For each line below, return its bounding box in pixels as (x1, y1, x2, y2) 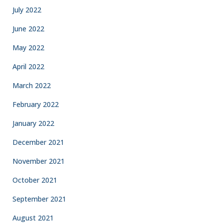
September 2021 (12, 194, 66, 204)
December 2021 (12, 137, 64, 147)
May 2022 (12, 43, 44, 52)
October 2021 (12, 175, 57, 185)
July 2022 (12, 5, 41, 14)
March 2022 (12, 81, 51, 90)
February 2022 (12, 100, 59, 109)
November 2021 (12, 156, 65, 166)
